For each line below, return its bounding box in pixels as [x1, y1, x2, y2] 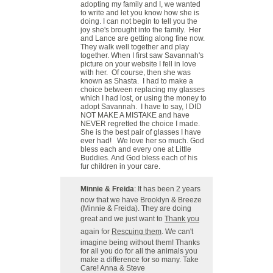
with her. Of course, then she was [80, 68, 191, 77]
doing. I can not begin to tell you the [80, 17, 197, 26]
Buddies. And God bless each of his [80, 154, 197, 162]
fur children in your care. [80, 162, 160, 171]
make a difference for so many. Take [80, 255, 199, 264]
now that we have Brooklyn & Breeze [80, 196, 202, 204]
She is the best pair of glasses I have [80, 128, 201, 136]
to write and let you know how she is [80, 9, 199, 17]
